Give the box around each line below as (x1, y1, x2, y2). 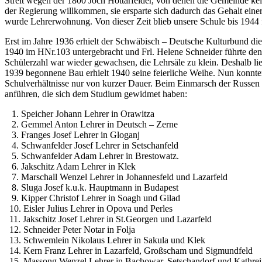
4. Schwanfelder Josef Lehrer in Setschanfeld (5, 140, 178, 150)
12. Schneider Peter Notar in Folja (5, 224, 135, 235)
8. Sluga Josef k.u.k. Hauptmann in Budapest (5, 182, 178, 192)
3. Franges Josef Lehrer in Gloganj (5, 129, 140, 140)
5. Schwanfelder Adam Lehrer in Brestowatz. (5, 150, 179, 161)
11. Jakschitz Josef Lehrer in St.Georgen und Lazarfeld (5, 213, 212, 224)
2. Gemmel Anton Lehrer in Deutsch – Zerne (5, 119, 178, 129)
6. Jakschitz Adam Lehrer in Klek (5, 161, 136, 171)
